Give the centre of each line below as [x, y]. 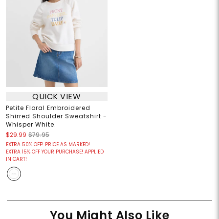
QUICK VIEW [57, 96]
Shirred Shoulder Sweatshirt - [56, 116]
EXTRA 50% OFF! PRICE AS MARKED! [48, 145]
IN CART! [16, 159]
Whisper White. [31, 125]
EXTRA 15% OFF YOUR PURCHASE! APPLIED [55, 152]
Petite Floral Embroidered [48, 108]
